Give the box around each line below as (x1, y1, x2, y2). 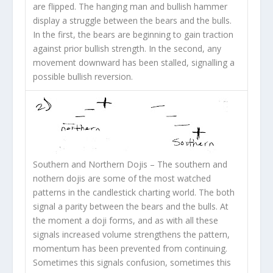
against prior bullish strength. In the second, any (32, 43, 221, 55)
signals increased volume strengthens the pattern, (32, 229, 230, 241)
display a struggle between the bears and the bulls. (32, 15, 232, 27)
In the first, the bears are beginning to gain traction (32, 29, 233, 41)
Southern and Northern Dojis (32, 158, 147, 171)
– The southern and (147, 158, 227, 171)
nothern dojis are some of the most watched (32, 172, 211, 185)
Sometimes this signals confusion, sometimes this (32, 257, 231, 269)
